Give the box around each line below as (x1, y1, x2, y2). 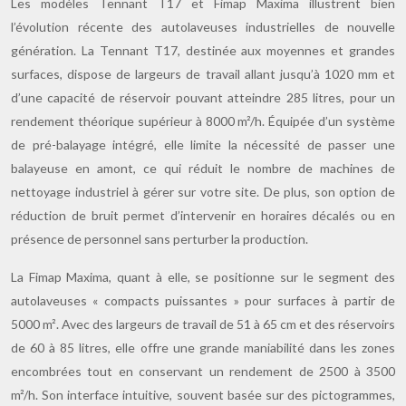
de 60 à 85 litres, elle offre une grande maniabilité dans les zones (11, 340, 395, 355)
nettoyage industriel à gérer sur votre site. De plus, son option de (11, 184, 395, 199)
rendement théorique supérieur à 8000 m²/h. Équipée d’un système (11, 113, 395, 129)
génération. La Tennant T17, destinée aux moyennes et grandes (11, 43, 395, 58)
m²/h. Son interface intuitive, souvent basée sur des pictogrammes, (11, 387, 395, 402)
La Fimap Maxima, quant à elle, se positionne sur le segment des (11, 269, 395, 285)
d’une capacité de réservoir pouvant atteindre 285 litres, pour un (11, 90, 395, 105)
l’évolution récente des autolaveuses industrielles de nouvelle (11, 19, 395, 34)
